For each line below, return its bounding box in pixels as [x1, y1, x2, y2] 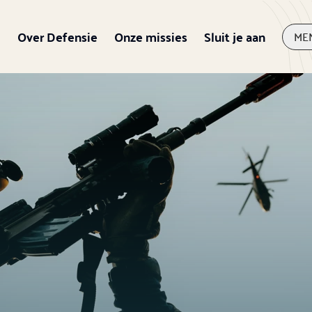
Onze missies [114, 25, 187, 48]
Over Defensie [17, 25, 97, 48]
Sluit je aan [204, 25, 265, 48]
